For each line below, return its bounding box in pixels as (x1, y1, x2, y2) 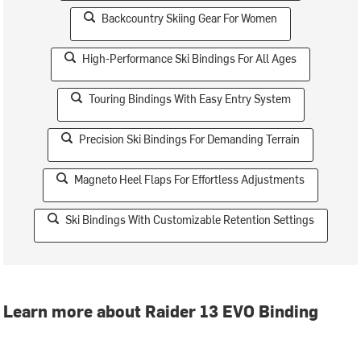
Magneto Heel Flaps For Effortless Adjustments (74, 172, 305, 187)
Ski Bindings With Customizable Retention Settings (64, 212, 314, 227)
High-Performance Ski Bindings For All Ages (82, 51, 297, 66)
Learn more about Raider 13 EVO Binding (3, 300, 319, 322)
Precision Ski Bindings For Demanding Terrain (79, 131, 300, 147)
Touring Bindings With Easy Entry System (88, 91, 291, 106)
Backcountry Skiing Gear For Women (102, 10, 277, 26)
